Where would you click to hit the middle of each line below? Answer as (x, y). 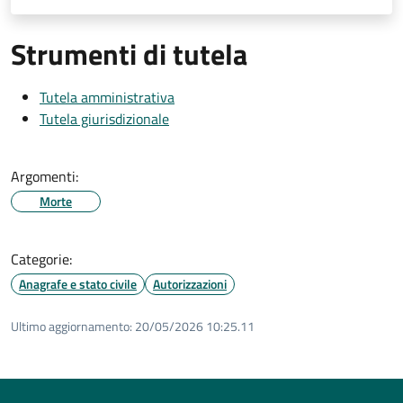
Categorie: (41, 259)
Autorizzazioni (190, 283)
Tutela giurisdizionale (104, 118)
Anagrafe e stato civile (78, 283)
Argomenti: (45, 176)
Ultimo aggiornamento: (72, 326)
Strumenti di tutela (129, 54)
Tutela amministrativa (107, 97)
